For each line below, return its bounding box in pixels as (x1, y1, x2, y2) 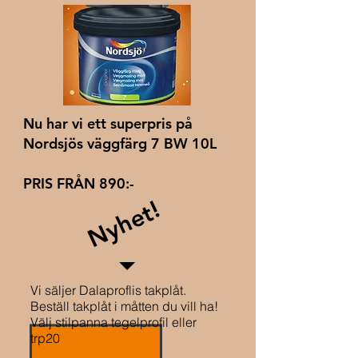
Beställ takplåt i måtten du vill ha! (30, 298, 218, 314)
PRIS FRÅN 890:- (23, 174, 138, 193)
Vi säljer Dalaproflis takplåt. (30, 282, 189, 298)
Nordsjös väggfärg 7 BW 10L (23, 134, 217, 153)
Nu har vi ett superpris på (23, 114, 193, 133)
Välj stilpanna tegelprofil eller (30, 314, 197, 330)
